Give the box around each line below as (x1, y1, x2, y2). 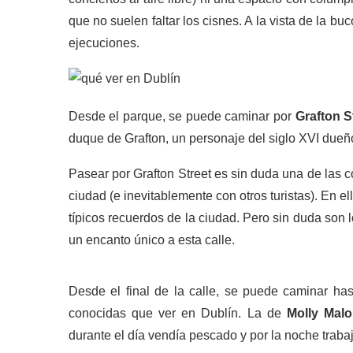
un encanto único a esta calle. (69, 233, 235, 247)
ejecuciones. (69, 36, 139, 50)
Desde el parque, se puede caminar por (69, 110, 295, 123)
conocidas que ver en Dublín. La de (69, 307, 287, 320)
